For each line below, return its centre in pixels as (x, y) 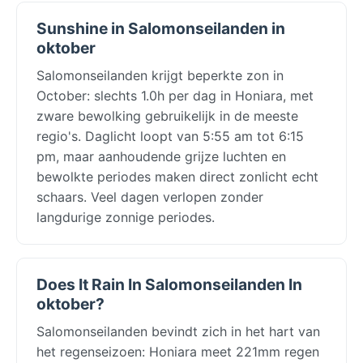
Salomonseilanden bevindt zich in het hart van (178, 331)
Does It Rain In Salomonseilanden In (169, 284)
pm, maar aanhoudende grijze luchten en (161, 156)
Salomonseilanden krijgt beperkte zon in (160, 75)
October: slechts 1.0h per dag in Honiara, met (175, 95)
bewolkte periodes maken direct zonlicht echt (177, 176)
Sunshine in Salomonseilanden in (161, 28)
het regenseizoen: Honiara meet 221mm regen (178, 351)
